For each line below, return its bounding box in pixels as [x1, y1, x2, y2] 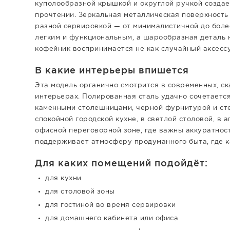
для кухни [45, 176, 82, 181]
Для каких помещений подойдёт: [35, 158, 208, 168]
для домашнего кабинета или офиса [45, 216, 178, 221]
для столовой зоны [45, 189, 115, 195]
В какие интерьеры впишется [35, 65, 189, 75]
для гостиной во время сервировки [45, 202, 176, 208]
